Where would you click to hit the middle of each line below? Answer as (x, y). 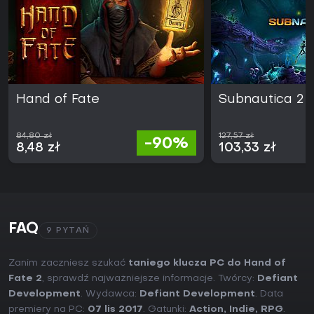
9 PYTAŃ (68, 231)
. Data (269, 294)
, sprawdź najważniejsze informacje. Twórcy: (150, 279)
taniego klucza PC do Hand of (207, 264)
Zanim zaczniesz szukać (68, 264)
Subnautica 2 (261, 100)
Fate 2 (25, 279)
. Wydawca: (110, 294)
